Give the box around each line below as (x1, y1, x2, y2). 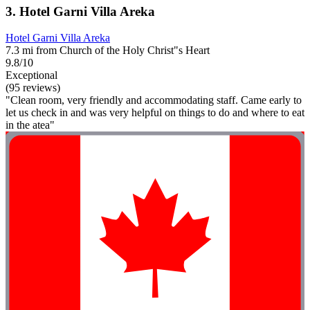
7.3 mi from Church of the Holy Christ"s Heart (6, 44, 210, 57)
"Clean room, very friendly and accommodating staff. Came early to (6, 94, 302, 107)
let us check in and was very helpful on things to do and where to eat (6, 107, 304, 119)
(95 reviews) (6, 82, 60, 94)
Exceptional (6, 69, 57, 82)
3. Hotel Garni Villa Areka (6, 3, 155, 19)
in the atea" (6, 119, 55, 131)
